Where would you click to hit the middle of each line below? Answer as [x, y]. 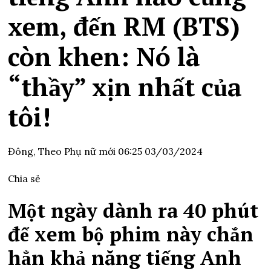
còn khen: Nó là [104, 56]
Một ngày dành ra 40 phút [133, 210]
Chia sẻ [24, 178]
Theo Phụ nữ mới [78, 151]
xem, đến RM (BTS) [124, 26]
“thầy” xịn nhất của [125, 87]
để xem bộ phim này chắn [131, 234]
